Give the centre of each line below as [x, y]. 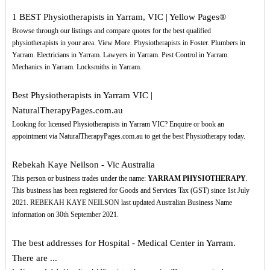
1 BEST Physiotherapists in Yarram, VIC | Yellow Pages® [119, 17]
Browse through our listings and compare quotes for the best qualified [111, 31]
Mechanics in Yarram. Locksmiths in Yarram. [77, 67]
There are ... [34, 258]
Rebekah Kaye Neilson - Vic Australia [83, 165]
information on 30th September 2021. [65, 215]
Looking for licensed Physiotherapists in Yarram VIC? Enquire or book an [118, 124]
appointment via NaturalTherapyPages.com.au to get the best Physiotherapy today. [128, 137]
